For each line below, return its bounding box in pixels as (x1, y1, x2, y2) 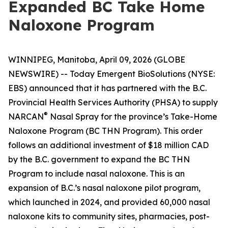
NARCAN (8, 111, 44, 122)
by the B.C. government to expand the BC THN (8, 154, 190, 164)
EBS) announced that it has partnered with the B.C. (8, 83, 207, 93)
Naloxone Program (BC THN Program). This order (8, 126, 203, 136)
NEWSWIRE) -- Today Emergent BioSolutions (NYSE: (8, 69, 215, 79)
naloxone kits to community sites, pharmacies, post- (8, 211, 210, 221)
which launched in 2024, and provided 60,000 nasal (8, 197, 210, 207)
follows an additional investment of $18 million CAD (8, 140, 209, 150)
